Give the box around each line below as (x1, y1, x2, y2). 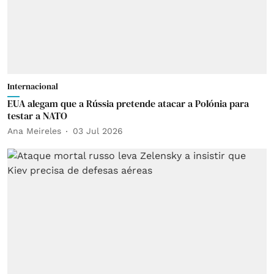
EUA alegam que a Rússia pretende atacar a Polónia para (7, 96, 249, 110)
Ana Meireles (7, 126, 61, 136)
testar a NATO (7, 108, 67, 122)
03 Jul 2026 (73, 126, 123, 136)
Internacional (7, 80, 58, 92)
